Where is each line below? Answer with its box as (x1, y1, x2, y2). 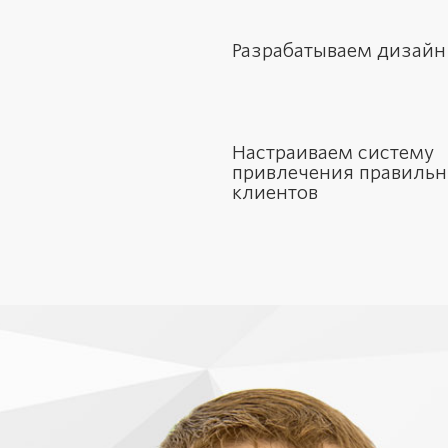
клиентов (232, 182, 318, 203)
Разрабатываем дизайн (232, 40, 446, 61)
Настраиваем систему (232, 142, 434, 163)
